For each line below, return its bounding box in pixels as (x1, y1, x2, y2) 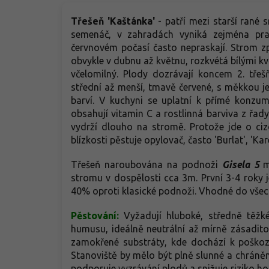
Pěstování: (71, 210, 124, 221)
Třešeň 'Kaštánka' (71, 15, 155, 26)
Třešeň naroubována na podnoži (71, 159, 222, 170)
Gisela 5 (222, 159, 259, 170)
